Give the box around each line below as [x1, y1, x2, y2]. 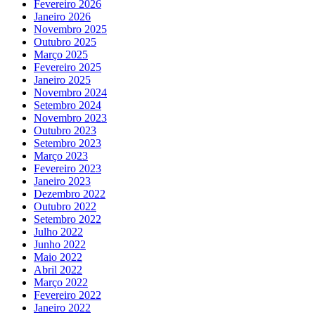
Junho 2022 [34, 238, 86, 251]
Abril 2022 [34, 264, 82, 276]
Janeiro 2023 [34, 175, 91, 188]
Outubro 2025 [34, 36, 96, 49]
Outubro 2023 [34, 124, 96, 137]
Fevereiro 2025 [34, 61, 101, 74]
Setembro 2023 [34, 137, 101, 150]
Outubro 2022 [34, 200, 96, 213]
